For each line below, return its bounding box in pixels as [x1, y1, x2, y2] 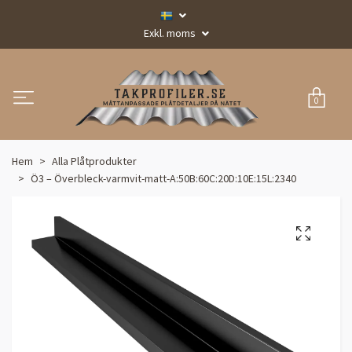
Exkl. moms [143, 26, 198, 40]
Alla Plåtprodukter [52, 153, 137, 168]
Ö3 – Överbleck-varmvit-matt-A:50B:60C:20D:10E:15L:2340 [31, 170, 296, 185]
